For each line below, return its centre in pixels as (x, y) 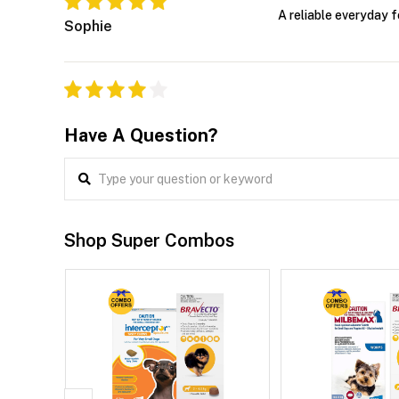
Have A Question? (141, 136)
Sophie (88, 27)
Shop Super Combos (149, 241)
